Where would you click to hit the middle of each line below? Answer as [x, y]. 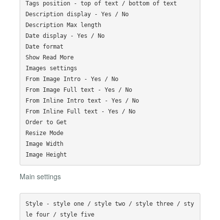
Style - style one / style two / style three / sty [110, 204]
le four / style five [60, 215]
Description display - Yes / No [77, 14]
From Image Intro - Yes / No [72, 79]
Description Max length [63, 25]
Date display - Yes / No [65, 36]
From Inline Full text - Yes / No [80, 111]
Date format [44, 46]
